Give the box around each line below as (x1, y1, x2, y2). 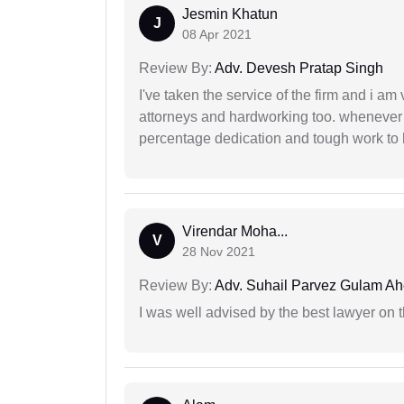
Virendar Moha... (182, 224, 288, 240)
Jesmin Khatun (182, 6, 278, 23)
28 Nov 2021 (182, 244, 255, 260)
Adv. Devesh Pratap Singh (212, 60, 383, 77)
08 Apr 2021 (182, 27, 252, 42)
